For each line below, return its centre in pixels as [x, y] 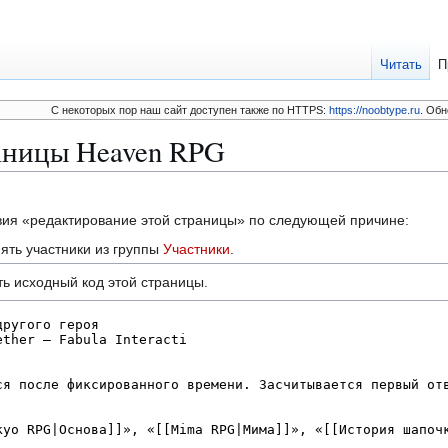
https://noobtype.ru [375, 110]
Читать [401, 65]
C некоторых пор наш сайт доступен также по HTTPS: [190, 110]
